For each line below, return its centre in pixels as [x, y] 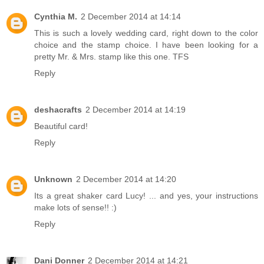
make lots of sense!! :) [75, 207]
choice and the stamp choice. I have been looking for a [146, 44]
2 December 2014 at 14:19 [136, 109]
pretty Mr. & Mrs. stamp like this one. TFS [111, 56]
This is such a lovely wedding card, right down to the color [146, 33]
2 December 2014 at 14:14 [131, 16]
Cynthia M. [56, 16]
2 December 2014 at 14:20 [126, 179]
